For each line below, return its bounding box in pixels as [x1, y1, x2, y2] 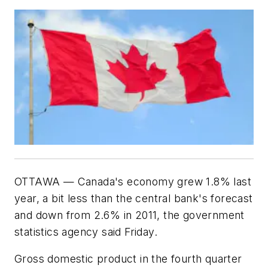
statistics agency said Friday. [14, 225, 157, 238]
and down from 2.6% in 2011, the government [14, 208, 245, 221]
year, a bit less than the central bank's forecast [14, 191, 253, 205]
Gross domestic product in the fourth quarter [14, 252, 242, 266]
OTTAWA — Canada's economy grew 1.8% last [14, 175, 251, 188]
